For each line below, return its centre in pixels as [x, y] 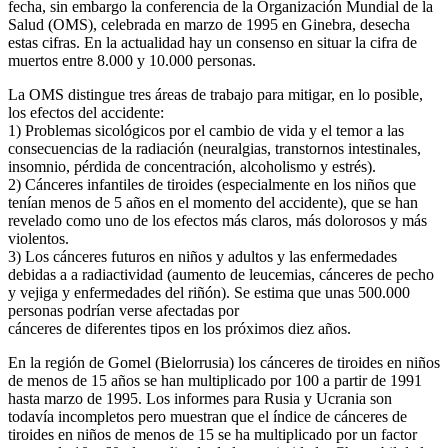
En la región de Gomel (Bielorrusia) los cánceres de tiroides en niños [224, 362]
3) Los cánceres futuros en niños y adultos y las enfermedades [202, 256]
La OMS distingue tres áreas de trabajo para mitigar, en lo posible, [215, 94]
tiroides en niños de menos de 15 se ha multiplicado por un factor [212, 434]
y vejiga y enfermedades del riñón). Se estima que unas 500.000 [209, 292]
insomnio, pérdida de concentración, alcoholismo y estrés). [192, 166]
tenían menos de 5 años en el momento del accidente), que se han [213, 202]
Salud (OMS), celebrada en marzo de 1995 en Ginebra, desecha [209, 24]
